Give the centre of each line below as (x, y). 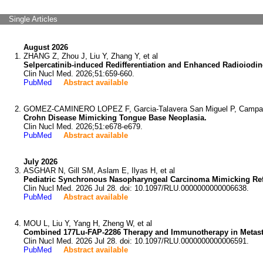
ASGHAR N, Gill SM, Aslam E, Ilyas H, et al (99, 171)
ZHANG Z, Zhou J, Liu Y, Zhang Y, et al (91, 56)
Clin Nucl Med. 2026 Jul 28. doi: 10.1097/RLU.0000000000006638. (136, 188)
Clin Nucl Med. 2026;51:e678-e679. (83, 127)
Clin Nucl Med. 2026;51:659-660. (79, 74)
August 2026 (46, 47)
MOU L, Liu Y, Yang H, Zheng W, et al (88, 223)
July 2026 (41, 162)
